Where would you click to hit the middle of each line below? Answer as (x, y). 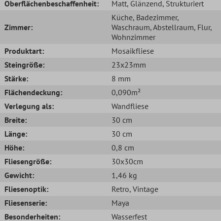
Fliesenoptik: (26, 189)
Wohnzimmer (133, 37)
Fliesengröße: (28, 161)
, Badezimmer (155, 17)
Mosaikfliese (133, 51)
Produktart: (24, 51)
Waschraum (131, 27)
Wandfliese (130, 106)
